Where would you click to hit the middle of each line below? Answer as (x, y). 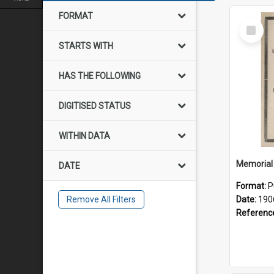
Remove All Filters (101, 199)
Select (255, 23)
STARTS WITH (86, 46)
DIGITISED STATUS (95, 106)
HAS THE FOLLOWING (100, 76)
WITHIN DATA (84, 136)
